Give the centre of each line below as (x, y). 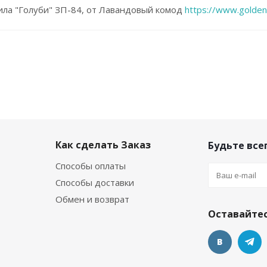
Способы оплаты (91, 165)
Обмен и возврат (92, 199)
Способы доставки (95, 182)
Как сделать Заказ (103, 145)
